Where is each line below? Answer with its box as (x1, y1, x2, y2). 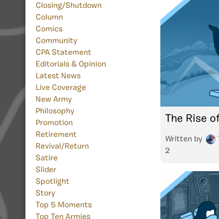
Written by (165, 135, 204, 143)
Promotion (36, 119, 73, 128)
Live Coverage (36, 84, 86, 92)
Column (36, 14, 63, 22)
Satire (36, 154, 58, 163)
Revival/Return (36, 143, 89, 151)
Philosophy (36, 108, 74, 116)
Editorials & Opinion (36, 61, 106, 69)
